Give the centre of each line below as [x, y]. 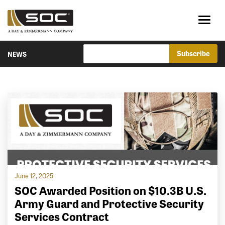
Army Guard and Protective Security [109, 203]
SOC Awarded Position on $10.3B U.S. [111, 190]
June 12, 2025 [34, 176]
